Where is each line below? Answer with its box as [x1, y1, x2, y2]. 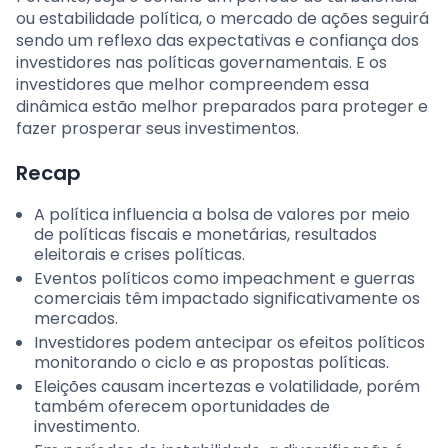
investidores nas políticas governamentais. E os [16, 51, 387, 75]
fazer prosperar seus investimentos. [16, 117, 299, 141]
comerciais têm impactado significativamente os [34, 287, 420, 311]
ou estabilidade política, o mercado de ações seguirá [16, 7, 429, 31]
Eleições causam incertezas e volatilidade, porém [34, 375, 420, 399]
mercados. [34, 307, 118, 331]
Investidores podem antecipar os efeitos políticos [34, 331, 425, 355]
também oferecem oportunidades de [34, 395, 330, 419]
